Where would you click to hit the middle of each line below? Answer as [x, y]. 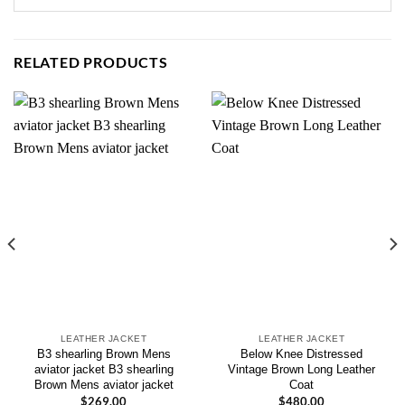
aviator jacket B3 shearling [104, 370]
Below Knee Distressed [301, 354]
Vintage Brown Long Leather [301, 370]
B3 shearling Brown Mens [104, 354]
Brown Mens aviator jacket [104, 385]
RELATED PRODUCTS [91, 62]
